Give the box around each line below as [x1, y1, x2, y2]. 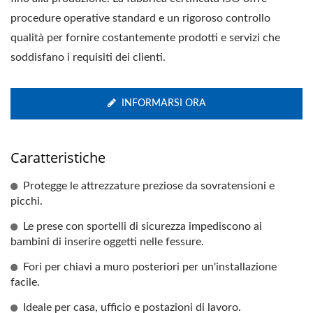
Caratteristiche [10, 148, 105, 167]
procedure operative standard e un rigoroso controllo [10, 13, 270, 24]
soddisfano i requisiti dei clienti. [10, 52, 166, 63]
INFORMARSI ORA [121, 99, 206, 108]
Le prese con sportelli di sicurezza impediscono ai [23, 221, 262, 232]
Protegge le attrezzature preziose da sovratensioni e [23, 180, 275, 191]
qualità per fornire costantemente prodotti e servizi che [10, 32, 280, 43]
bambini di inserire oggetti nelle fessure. [10, 236, 204, 247]
